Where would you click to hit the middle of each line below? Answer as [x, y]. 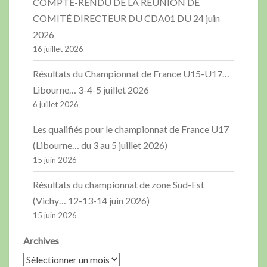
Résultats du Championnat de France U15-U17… [131, 74]
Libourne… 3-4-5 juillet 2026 [91, 90]
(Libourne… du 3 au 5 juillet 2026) [100, 145]
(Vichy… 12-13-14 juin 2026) [91, 201]
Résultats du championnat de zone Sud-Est [119, 185]
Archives [41, 241]
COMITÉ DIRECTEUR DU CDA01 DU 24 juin [126, 18]
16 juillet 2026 [58, 49]
